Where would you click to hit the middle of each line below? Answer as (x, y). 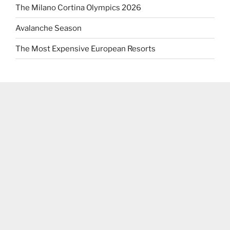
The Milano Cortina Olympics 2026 (78, 7)
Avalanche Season (49, 28)
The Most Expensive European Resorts (85, 49)
